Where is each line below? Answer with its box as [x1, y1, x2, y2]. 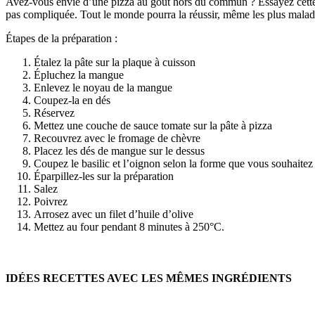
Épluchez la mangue [34, 68, 124, 81]
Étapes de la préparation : [6, 32, 117, 44]
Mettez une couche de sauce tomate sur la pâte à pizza [34, 119, 272, 131]
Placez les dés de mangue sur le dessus [34, 144, 205, 157]
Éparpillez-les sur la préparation [34, 169, 174, 182]
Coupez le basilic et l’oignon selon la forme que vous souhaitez [34, 157, 313, 169]
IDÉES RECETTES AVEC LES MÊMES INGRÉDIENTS [6, 272, 292, 285]
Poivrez [34, 195, 67, 207]
